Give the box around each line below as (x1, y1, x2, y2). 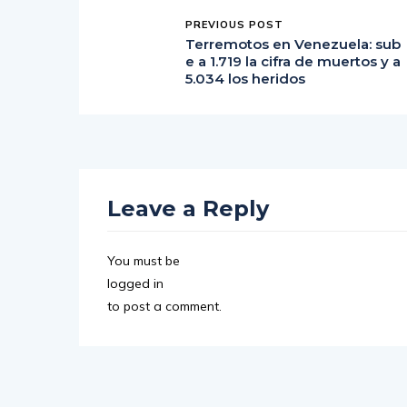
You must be (107, 253, 180, 270)
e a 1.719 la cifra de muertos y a (185, 53, 401, 71)
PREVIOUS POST (185, 18, 283, 32)
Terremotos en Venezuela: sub (185, 35, 401, 54)
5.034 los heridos (185, 70, 305, 88)
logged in (107, 275, 164, 293)
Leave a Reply (107, 195, 269, 223)
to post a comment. (107, 298, 222, 315)
